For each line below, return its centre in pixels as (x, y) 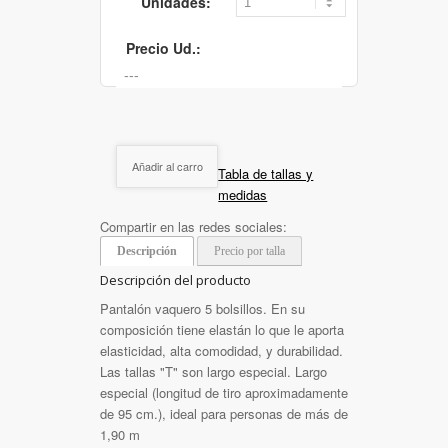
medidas (243, 194)
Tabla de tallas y (266, 173)
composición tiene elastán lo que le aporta (222, 330)
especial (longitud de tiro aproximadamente (224, 393)
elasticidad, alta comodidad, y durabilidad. (221, 351)
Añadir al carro (167, 165)
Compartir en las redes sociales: (193, 226)
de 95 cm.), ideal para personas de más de (224, 414)
